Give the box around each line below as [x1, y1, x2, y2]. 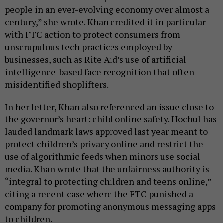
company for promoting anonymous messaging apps [5, 200, 216, 212]
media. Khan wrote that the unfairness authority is [5, 162, 209, 175]
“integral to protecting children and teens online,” [5, 175, 211, 187]
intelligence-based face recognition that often [5, 65, 194, 78]
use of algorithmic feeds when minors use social [5, 150, 200, 162]
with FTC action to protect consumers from [5, 28, 180, 40]
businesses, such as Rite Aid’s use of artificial [5, 53, 186, 65]
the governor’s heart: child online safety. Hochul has [5, 112, 217, 125]
